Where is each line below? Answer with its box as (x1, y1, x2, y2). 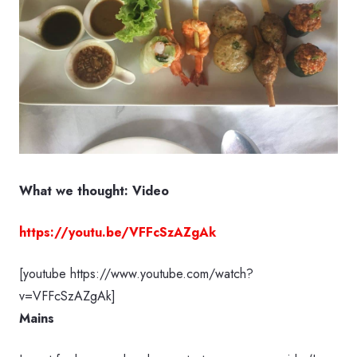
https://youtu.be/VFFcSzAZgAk (19, 222, 216, 241)
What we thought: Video (19, 181, 169, 200)
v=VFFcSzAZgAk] (19, 286, 116, 305)
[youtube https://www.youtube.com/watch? (19, 264, 253, 283)
